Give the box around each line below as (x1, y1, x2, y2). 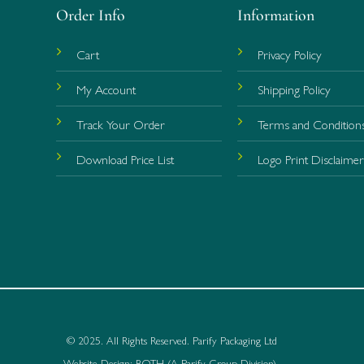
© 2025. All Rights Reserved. (63, 331, 193, 348)
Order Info (55, 6, 125, 26)
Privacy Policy (258, 45, 323, 64)
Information (237, 6, 315, 26)
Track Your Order (76, 115, 165, 134)
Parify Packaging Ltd (192, 331, 277, 348)
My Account (76, 80, 136, 99)
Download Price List (76, 149, 174, 169)
